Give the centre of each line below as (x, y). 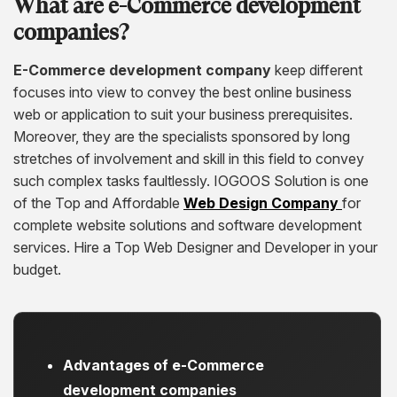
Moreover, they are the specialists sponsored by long (182, 136)
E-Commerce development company (142, 70)
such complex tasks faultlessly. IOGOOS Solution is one (191, 180)
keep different (317, 70)
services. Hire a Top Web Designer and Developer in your (195, 247)
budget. (37, 269)
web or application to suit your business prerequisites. (183, 114)
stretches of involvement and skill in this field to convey (189, 158)
